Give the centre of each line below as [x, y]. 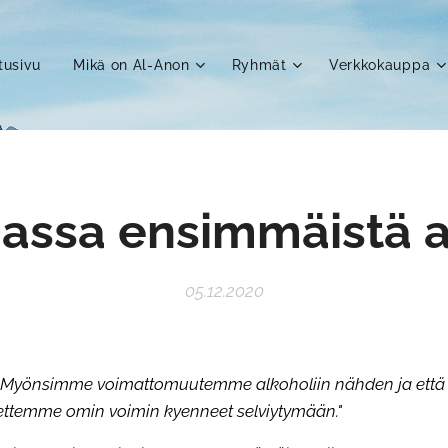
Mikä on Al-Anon [131, 65]
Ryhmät [259, 65]
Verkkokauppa [379, 65]
